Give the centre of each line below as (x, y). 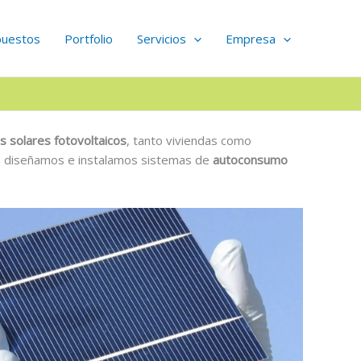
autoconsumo (250, 160)
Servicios (162, 38)
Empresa (251, 38)
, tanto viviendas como (189, 140)
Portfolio (89, 38)
